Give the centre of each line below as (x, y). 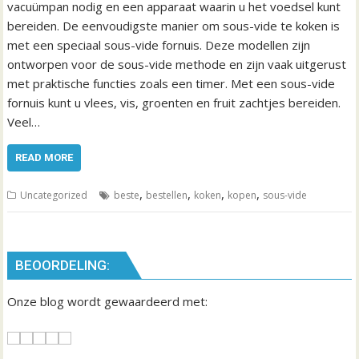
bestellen (167, 195)
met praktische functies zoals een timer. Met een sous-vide (171, 83)
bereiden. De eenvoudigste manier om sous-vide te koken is (174, 26)
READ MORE (44, 157)
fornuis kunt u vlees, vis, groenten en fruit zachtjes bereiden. (174, 103)
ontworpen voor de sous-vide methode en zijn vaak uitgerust (177, 64)
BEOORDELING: (63, 265)
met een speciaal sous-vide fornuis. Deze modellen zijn (159, 45)
